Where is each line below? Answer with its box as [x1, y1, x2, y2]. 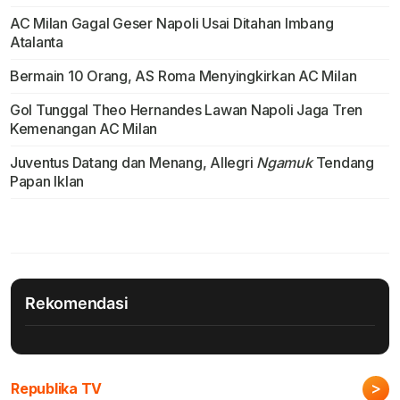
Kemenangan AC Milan [9, 120, 158, 138]
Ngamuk [256, 154, 312, 172]
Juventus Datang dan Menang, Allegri [9, 154, 257, 172]
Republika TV [11, 379, 103, 398]
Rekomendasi [25, 294, 129, 313]
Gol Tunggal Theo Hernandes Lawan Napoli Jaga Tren [9, 101, 363, 120]
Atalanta [9, 33, 63, 52]
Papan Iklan [9, 172, 85, 191]
